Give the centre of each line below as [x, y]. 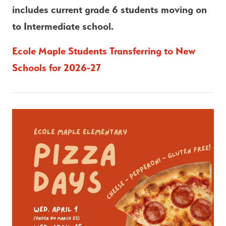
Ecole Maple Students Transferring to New [104, 51]
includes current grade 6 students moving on [109, 9]
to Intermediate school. [63, 26]
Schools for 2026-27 [56, 67]
